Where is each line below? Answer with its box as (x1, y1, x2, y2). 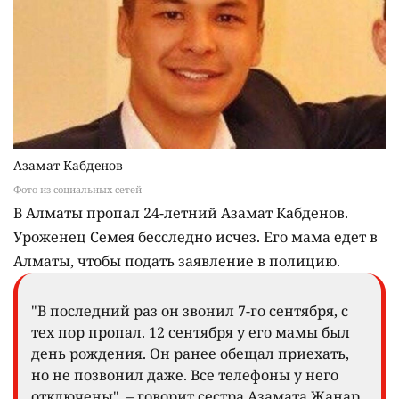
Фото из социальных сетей (13, 182, 142, 196)
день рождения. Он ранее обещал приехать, (31, 343, 349, 363)
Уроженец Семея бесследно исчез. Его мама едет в (13, 226, 378, 247)
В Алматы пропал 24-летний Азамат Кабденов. (13, 202, 348, 223)
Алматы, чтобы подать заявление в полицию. (13, 250, 340, 271)
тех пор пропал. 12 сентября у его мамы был (31, 322, 350, 342)
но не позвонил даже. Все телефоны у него (31, 364, 338, 385)
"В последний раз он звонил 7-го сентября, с (31, 300, 348, 321)
